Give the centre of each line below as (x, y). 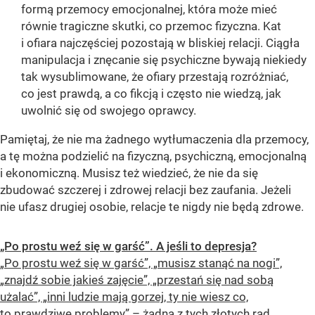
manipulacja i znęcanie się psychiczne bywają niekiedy (164, 60)
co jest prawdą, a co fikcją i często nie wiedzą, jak (151, 94)
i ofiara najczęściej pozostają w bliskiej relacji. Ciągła (160, 43)
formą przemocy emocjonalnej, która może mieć (149, 9)
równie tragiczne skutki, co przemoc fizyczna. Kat (151, 26)
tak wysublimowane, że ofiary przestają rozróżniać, (155, 77)
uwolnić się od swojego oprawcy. (109, 111)
